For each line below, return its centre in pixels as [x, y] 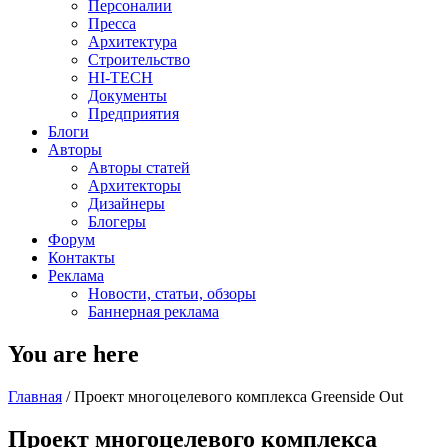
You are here [73, 353]
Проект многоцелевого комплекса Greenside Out [238, 396]
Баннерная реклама [153, 311]
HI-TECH [120, 77]
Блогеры [117, 221]
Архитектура [132, 41]
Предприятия [133, 113]
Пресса [112, 23]
